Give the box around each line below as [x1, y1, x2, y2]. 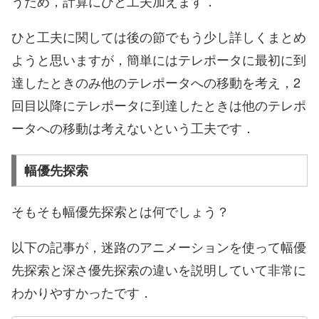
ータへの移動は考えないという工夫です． [11, 118, 255, 137]
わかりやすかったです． [11, 283, 152, 302]
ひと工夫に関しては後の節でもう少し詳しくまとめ [11, 27, 306, 46]
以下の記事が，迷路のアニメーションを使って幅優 [11, 237, 306, 256]
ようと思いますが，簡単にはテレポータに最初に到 [11, 50, 306, 69]
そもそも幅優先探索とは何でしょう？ [11, 202, 229, 221]
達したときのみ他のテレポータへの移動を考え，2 [11, 73, 300, 92]
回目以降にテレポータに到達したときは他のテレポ [11, 95, 306, 115]
